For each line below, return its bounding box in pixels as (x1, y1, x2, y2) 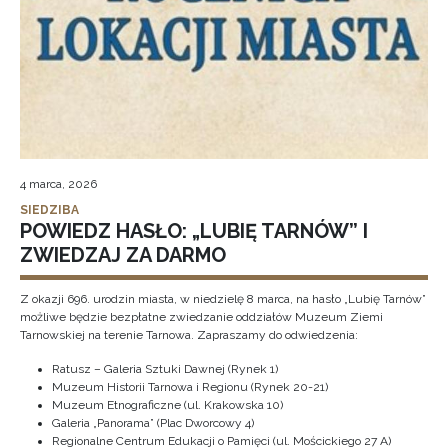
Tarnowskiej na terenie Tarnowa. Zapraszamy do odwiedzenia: (20, 328, 358, 342)
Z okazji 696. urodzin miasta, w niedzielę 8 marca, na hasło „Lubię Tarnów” (20, 292, 426, 306)
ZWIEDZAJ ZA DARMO (20, 243, 226, 267)
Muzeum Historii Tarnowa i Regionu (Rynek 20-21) (52, 380, 328, 394)
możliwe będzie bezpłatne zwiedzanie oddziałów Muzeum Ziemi (20, 310, 383, 324)
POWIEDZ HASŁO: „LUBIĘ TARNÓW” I (20, 219, 368, 243)
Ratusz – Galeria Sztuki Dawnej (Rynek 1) (52, 362, 278, 376)
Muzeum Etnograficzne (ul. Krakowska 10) (52, 398, 283, 412)
